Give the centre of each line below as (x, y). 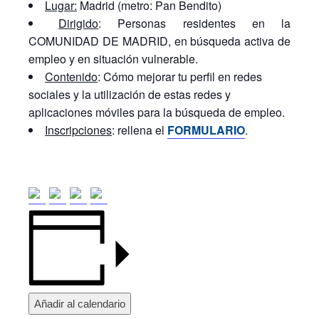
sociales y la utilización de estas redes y (130, 94)
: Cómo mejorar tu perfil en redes (180, 77)
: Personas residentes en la (195, 23)
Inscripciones (78, 130)
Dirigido (79, 23)
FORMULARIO (206, 130)
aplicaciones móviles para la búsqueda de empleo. (157, 112)
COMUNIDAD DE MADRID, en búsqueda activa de (159, 41)
